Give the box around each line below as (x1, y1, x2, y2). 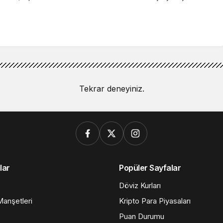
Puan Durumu (119, 211, 164, 221)
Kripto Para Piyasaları (119, 196, 191, 206)
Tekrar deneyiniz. (79, 83, 144, 94)
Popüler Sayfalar (119, 162, 181, 173)
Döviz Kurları (119, 180, 161, 190)
